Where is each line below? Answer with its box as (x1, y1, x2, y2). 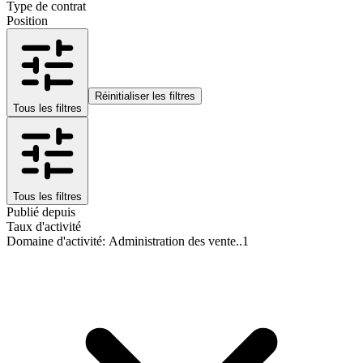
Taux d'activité (6, 219, 81, 233)
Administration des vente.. (109, 233, 242, 248)
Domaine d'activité (6, 233, 102, 248)
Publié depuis (6, 204, 75, 219)
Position (6, 13, 48, 28)
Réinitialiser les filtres (95, 89, 195, 102)
